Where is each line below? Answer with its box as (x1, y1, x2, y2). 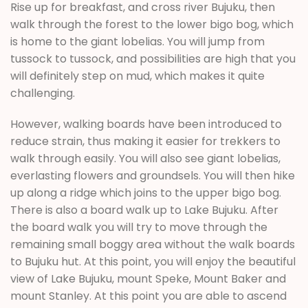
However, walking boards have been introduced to (10, 116, 282, 133)
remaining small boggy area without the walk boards (10, 236, 295, 253)
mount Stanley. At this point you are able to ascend (10, 288, 287, 305)
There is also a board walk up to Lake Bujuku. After (10, 202, 278, 219)
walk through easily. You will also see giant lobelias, (10, 151, 280, 167)
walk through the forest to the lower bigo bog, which (10, 16, 294, 32)
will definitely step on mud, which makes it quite (10, 67, 265, 84)
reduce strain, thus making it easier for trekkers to (10, 133, 280, 150)
